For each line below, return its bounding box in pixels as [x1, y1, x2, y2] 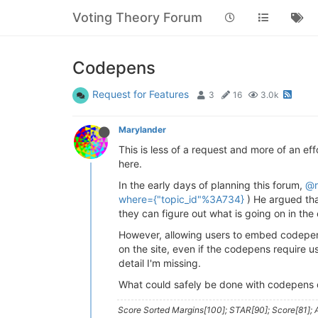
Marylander [119, 124, 166, 135]
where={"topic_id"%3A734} [119, 193, 244, 205]
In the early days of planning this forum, [119, 179, 305, 191]
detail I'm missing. [119, 257, 201, 269]
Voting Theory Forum [72, 10, 202, 25]
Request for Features [92, 88, 189, 100]
